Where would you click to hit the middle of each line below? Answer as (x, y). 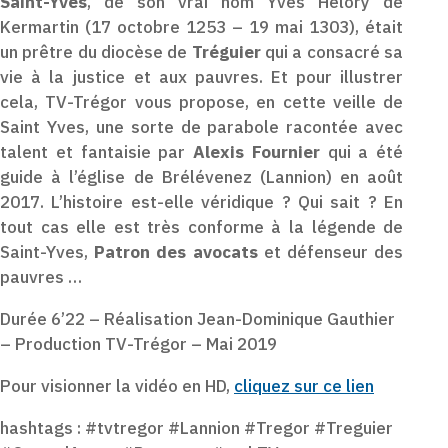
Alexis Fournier (256, 152)
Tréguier (226, 52)
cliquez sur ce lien (304, 386)
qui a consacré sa (332, 52)
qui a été (361, 152)
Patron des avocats (176, 252)
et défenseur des (330, 252)
